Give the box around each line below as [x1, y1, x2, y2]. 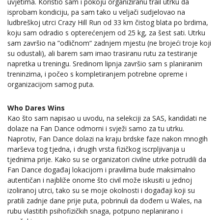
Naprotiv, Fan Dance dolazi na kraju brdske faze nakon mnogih [7, 134, 208, 143]
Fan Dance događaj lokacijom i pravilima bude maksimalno [7, 165, 195, 174]
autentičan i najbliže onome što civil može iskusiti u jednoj [7, 175, 192, 185]
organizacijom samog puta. [7, 80, 94, 89]
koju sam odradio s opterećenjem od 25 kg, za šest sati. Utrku [7, 28, 205, 38]
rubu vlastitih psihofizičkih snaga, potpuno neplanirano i [7, 206, 183, 216]
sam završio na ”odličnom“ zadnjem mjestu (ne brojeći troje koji [7, 38, 211, 48]
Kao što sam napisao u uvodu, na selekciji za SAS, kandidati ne [7, 113, 207, 123]
